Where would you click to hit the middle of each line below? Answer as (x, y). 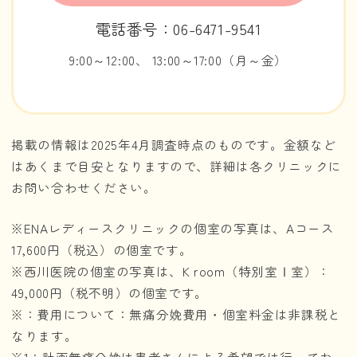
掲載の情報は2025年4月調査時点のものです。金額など (174, 144)
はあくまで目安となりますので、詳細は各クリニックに (177, 165)
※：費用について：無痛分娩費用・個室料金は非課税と (176, 314)
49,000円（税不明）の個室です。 (110, 292)
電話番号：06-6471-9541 (178, 29)
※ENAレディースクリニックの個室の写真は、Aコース (173, 228)
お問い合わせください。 (84, 187)
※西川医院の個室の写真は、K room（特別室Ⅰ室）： (171, 271)
